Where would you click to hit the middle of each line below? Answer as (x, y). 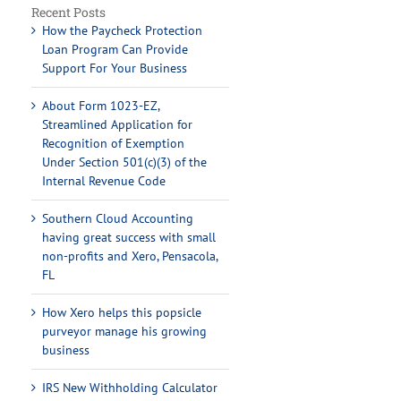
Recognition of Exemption (114, 143)
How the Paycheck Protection (123, 30)
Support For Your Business (115, 68)
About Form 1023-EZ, (101, 106)
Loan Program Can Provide (115, 49)
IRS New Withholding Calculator (130, 388)
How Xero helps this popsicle (122, 312)
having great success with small (129, 237)
